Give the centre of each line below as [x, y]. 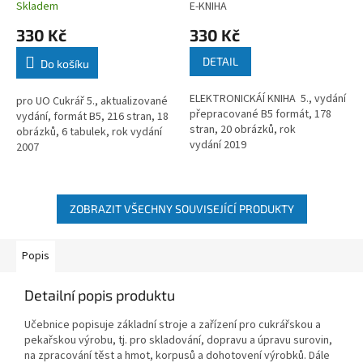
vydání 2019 [218, 145]
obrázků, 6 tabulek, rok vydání [89, 132]
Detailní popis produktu [100, 295]
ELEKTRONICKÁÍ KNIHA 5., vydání [268, 98]
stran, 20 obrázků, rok [243, 129]
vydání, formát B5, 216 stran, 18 [92, 116]
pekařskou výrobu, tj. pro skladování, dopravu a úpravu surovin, [178, 340]
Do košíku [65, 63]
